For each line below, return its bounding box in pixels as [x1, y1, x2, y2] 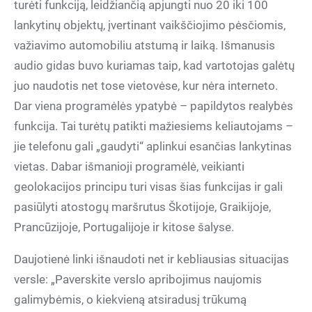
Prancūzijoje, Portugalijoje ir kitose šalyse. [14, 220, 234, 234]
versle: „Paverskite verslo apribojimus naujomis [14, 272, 262, 286]
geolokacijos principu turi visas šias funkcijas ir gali [14, 180, 283, 194]
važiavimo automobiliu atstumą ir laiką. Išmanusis [14, 38, 275, 52]
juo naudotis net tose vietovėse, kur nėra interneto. [14, 79, 278, 93]
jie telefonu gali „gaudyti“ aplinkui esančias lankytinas [14, 139, 292, 153]
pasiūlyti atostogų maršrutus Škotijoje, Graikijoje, [14, 200, 271, 214]
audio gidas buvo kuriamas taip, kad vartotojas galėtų [14, 58, 295, 72]
